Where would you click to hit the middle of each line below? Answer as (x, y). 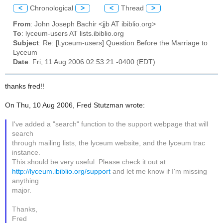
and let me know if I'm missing (159, 171)
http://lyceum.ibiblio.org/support (61, 171)
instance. (26, 152)
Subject (26, 43)
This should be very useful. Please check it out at (89, 162)
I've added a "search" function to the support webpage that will (110, 124)
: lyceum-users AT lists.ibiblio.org (73, 34)
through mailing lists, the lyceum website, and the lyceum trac (109, 143)
